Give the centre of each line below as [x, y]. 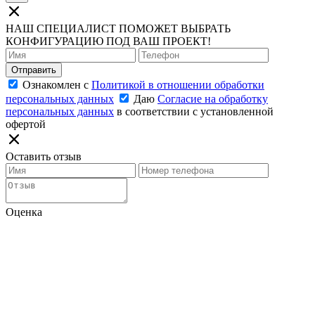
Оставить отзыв [44, 156]
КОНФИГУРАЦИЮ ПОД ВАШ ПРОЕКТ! [108, 41]
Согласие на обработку [213, 98]
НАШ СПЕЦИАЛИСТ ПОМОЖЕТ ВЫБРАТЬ [118, 28]
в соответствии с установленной [194, 111]
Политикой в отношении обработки [178, 84]
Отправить [34, 70]
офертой [26, 124]
